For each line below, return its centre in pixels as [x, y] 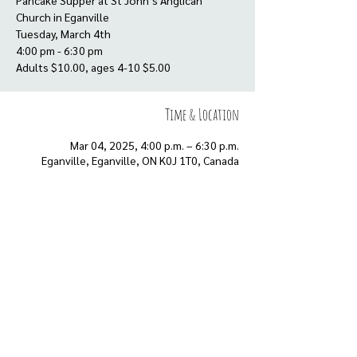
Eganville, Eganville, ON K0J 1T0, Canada [140, 160]
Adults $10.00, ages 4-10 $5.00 [93, 67]
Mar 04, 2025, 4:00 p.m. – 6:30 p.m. [155, 145]
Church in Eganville [63, 17]
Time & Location [202, 114]
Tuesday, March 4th [63, 33]
